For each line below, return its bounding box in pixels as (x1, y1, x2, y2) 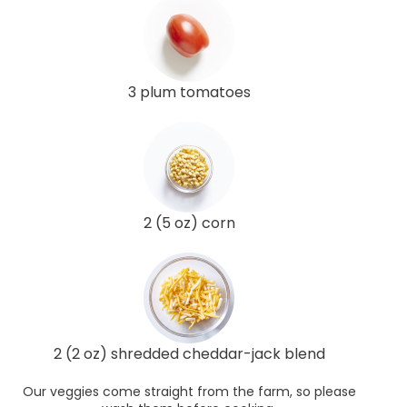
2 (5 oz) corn (143, 212, 235, 233)
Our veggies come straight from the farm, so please (22, 382, 356, 401)
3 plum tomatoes (127, 81, 251, 103)
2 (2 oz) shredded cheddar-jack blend (53, 342, 325, 364)
